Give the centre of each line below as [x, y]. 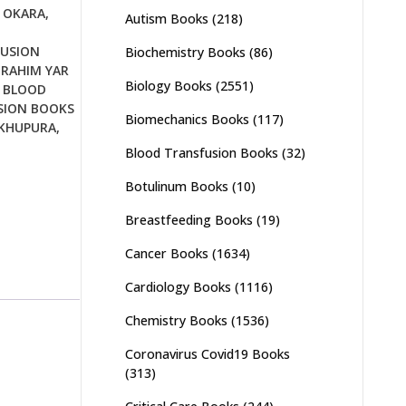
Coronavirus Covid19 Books [207, 354]
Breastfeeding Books [188, 220]
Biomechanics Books [187, 119]
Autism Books [166, 19]
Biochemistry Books [185, 52]
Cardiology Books [178, 287]
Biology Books [168, 86]
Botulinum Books [176, 186]
